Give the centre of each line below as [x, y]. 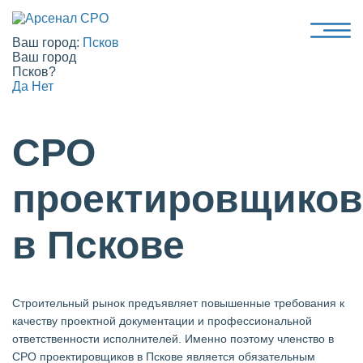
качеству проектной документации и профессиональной [162, 321]
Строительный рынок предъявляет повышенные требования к [178, 303]
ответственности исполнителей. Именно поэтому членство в [173, 339]
